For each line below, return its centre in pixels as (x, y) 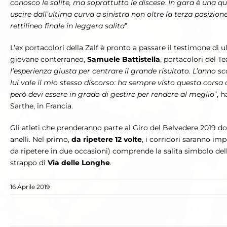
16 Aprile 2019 (30, 187)
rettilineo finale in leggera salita (67, 26)
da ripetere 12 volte (107, 140)
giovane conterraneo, (49, 60)
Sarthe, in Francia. (42, 106)
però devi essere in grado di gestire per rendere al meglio (112, 94)
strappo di (29, 163)
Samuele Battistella (124, 60)
